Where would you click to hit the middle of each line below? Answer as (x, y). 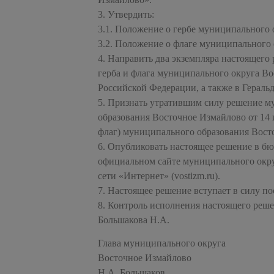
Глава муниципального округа (162, 243)
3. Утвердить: (126, 14)
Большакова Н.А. (134, 220)
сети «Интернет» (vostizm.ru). (159, 176)
